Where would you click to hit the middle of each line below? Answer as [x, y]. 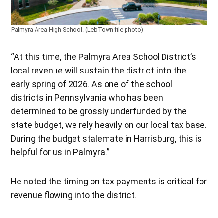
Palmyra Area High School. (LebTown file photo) [77, 29]
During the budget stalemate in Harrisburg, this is [107, 138]
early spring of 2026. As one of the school [92, 84]
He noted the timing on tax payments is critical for [109, 181]
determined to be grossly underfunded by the [99, 111]
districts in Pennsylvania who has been [87, 97]
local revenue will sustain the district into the [99, 70]
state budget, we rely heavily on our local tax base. [109, 125]
